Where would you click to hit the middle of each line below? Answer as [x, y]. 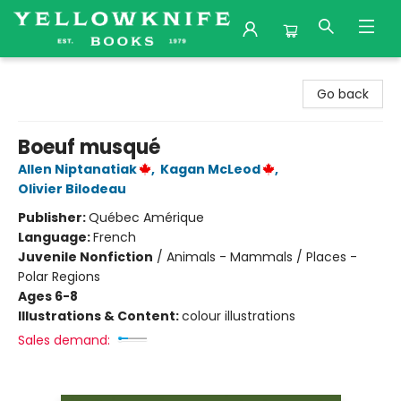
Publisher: [53, 218]
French [115, 237]
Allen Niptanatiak [77, 169]
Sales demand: [64, 340]
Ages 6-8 [48, 296]
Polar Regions [59, 277]
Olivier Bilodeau [72, 189]
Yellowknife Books [68, 74]
